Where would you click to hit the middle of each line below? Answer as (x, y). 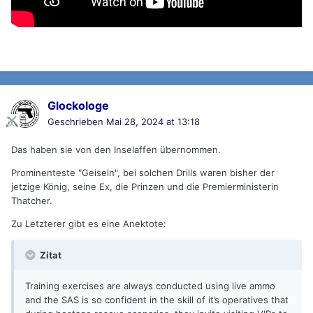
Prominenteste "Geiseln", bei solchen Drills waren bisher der (143, 173)
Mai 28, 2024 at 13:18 (153, 122)
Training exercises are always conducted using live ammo (150, 286)
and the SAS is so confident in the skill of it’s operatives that (157, 300)
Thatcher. (32, 201)
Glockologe (78, 106)
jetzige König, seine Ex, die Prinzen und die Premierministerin (145, 187)
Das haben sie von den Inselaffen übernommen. (116, 150)
